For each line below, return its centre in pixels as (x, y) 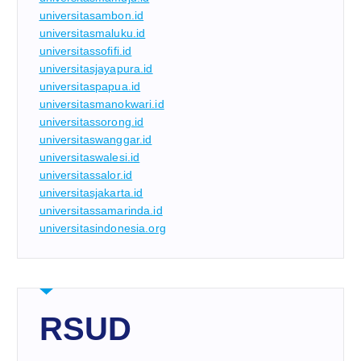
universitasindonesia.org (102, 228)
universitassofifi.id (85, 51)
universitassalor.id (86, 175)
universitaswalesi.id (89, 158)
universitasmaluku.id (92, 33)
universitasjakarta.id (91, 193)
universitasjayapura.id (96, 69)
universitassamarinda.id (101, 211)
